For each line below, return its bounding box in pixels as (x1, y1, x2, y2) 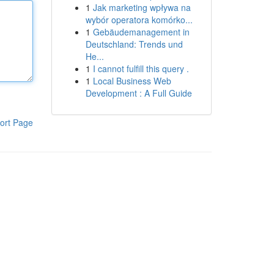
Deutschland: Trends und (85, 38, 183, 50)
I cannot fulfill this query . (92, 62, 189, 75)
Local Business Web (92, 75, 171, 87)
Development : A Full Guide (85, 87, 192, 99)
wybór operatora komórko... (85, 13, 193, 26)
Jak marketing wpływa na (92, 1, 191, 13)
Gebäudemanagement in (92, 26, 190, 38)
